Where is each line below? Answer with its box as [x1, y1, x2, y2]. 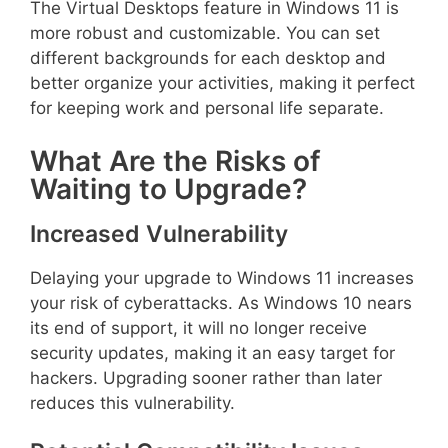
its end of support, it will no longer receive [30, 317, 367, 338]
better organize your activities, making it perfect [30, 73, 415, 93]
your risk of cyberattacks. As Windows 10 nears [30, 292, 412, 313]
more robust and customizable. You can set [30, 23, 380, 43]
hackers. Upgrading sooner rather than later [30, 367, 382, 388]
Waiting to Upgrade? [30, 171, 307, 206]
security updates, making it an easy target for [30, 342, 395, 363]
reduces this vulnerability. [30, 392, 235, 413]
